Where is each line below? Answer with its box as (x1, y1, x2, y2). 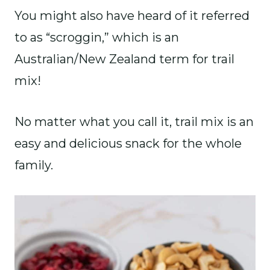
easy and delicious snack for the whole (14, 136, 242, 151)
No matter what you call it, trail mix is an (14, 115, 254, 129)
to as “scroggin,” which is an (14, 30, 179, 45)
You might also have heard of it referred (14, 8, 250, 23)
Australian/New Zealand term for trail (14, 52, 234, 66)
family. (14, 158, 53, 172)
